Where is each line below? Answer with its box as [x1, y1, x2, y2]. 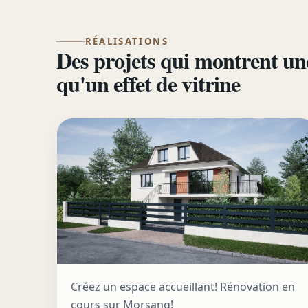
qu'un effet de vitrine [56, 67, 240, 100]
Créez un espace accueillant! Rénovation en [71, 279, 295, 295]
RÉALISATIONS [85, 35, 168, 48]
